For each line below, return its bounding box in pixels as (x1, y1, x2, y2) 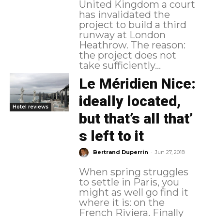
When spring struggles (78, 166, 188, 178)
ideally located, (78, 92, 181, 109)
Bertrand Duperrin (93, 148, 148, 155)
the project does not (78, 49, 176, 61)
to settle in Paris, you (78, 176, 179, 188)
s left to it (78, 127, 144, 144)
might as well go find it (78, 186, 188, 198)
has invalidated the (78, 8, 170, 20)
